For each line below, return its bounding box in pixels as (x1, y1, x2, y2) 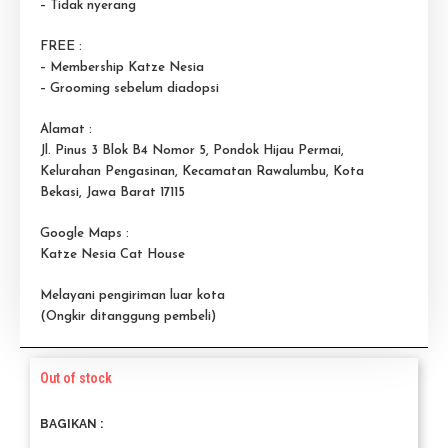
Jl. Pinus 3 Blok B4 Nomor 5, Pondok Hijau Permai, (40, 144, 344, 158)
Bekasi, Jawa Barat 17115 (40, 186, 185, 200)
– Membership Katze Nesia (40, 61, 204, 75)
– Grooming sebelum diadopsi (40, 82, 219, 96)
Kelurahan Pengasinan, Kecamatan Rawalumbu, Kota (40, 165, 364, 179)
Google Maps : (40, 227, 129, 241)
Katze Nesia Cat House (40, 248, 185, 262)
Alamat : (40, 123, 92, 137)
